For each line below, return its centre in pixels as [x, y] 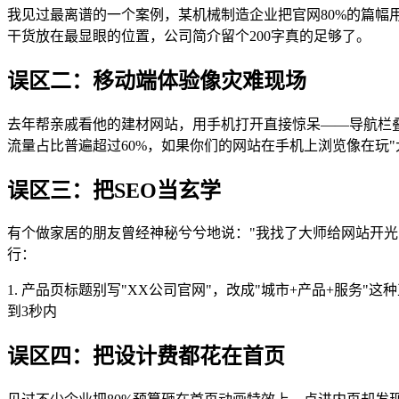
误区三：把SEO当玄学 [114, 190]
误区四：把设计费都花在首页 [146, 357]
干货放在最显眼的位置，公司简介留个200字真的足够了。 [189, 36]
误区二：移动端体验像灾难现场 [157, 81]
